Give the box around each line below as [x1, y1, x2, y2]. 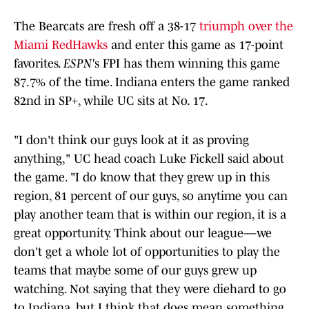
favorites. [14, 57, 63, 71]
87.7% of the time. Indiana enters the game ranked [14, 75, 290, 90]
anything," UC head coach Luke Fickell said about [14, 152, 284, 166]
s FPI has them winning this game [94, 57, 280, 71]
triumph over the [199, 19, 293, 34]
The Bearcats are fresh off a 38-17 [14, 19, 199, 34]
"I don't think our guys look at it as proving [14, 133, 249, 148]
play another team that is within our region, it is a [14, 208, 286, 222]
